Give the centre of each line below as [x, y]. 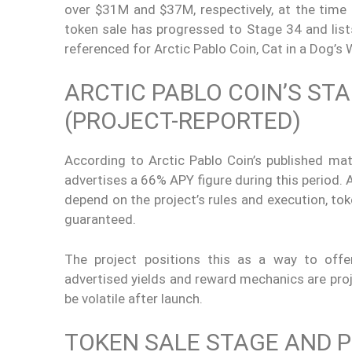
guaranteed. [100, 219]
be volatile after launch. [134, 298]
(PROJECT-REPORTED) [183, 121]
